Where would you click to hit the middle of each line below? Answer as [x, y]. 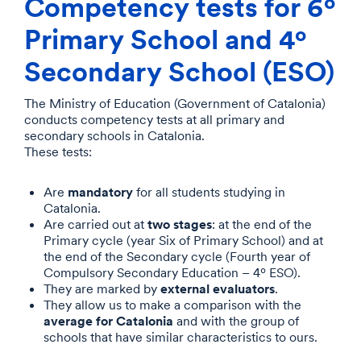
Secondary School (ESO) [179, 71]
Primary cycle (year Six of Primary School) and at [183, 240]
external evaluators [218, 288]
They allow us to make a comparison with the [172, 304]
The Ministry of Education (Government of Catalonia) [175, 103]
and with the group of [236, 320]
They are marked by [102, 288]
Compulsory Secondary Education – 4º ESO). [172, 272]
